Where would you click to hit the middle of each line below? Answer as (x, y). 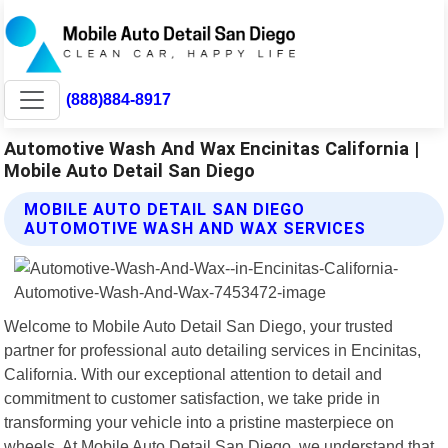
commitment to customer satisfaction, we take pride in (192, 397)
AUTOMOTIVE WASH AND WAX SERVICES (195, 228)
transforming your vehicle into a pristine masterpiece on (199, 421)
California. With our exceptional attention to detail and (193, 373)
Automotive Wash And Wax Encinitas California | (212, 148)
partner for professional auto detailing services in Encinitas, (213, 349)
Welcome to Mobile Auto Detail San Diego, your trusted (199, 325)
